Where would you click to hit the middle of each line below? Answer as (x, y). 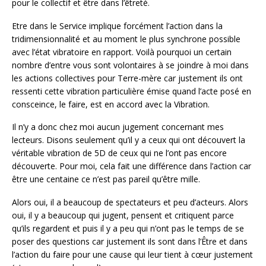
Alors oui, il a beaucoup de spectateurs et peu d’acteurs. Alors (130, 202)
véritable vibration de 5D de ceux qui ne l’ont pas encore (119, 153)
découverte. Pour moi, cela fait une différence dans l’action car (132, 166)
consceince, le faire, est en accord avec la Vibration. (111, 104)
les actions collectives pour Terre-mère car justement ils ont (127, 78)
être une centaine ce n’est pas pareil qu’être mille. (106, 179)
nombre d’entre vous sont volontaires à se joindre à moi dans (130, 65)
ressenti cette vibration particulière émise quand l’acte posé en (132, 91)
